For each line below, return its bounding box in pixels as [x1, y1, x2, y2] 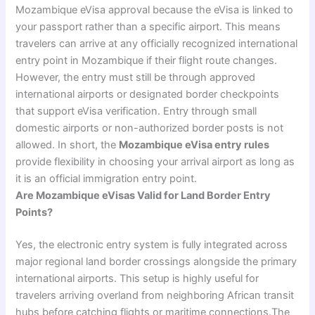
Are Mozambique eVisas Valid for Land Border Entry [15, 188, 271, 202]
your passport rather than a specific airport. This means [15, 20, 281, 33]
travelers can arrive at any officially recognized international [15, 37, 298, 50]
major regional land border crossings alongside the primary [15, 255, 297, 268]
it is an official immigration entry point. [15, 172, 198, 185]
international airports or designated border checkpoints [15, 87, 280, 101]
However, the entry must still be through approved [15, 70, 256, 84]
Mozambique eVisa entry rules [119, 138, 270, 151]
